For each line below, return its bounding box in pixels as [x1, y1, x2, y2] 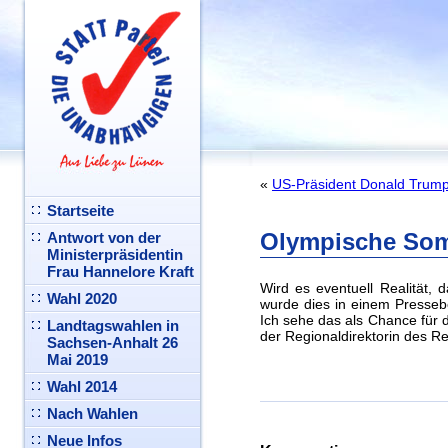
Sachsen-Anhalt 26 [47, 334, 178, 351]
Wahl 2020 [47, 290, 117, 307]
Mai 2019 [47, 351, 108, 368]
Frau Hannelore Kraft [47, 263, 194, 280]
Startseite [47, 202, 114, 219]
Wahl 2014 [47, 378, 117, 395]
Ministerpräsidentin [47, 246, 183, 263]
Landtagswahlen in [47, 317, 179, 334]
